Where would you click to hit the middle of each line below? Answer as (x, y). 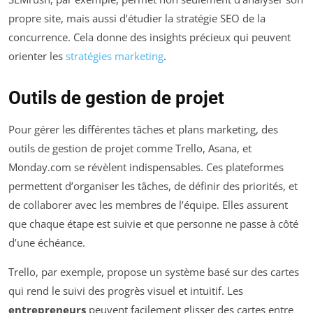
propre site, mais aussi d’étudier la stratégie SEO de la (137, 19)
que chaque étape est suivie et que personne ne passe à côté (153, 224)
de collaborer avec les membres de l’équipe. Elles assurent (148, 205)
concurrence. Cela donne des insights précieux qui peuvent (150, 37)
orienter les (37, 56)
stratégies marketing (115, 56)
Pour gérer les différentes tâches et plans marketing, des (143, 130)
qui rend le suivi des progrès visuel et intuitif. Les (126, 291)
